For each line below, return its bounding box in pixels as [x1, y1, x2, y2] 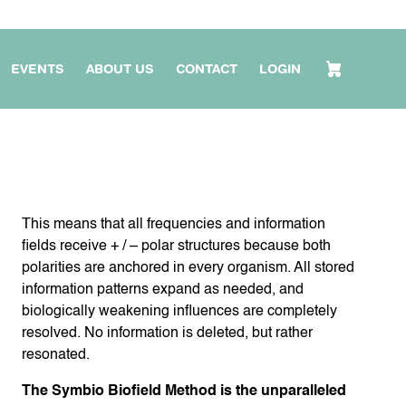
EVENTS [11, 62, 64, 77]
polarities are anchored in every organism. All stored [22, 261, 354, 276]
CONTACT [176, 62, 237, 77]
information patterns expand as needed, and [22, 283, 304, 298]
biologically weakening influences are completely [22, 304, 337, 320]
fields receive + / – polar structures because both [22, 239, 331, 255]
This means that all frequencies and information [22, 217, 325, 233]
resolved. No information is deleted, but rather [22, 326, 313, 342]
